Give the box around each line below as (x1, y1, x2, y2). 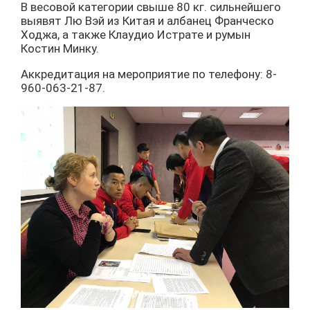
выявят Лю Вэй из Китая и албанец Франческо (21, 14, 274, 28)
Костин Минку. (21, 42, 99, 55)
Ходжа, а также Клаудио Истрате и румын (21, 28, 250, 42)
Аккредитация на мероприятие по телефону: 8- (21, 67, 277, 81)
